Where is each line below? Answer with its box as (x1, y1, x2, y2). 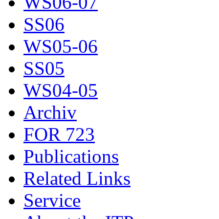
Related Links (23, 168, 131, 189)
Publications (23, 146, 119, 167)
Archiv (23, 102, 77, 123)
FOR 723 (23, 124, 95, 145)
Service (23, 190, 81, 211)
